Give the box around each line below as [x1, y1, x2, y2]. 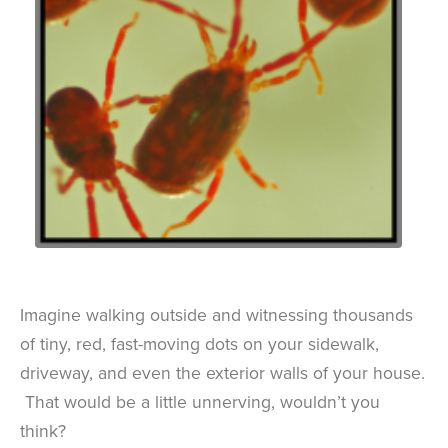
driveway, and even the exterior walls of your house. [20, 360, 425, 386]
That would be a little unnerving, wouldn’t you [20, 389, 380, 415]
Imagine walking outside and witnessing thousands [20, 302, 413, 328]
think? [20, 418, 66, 444]
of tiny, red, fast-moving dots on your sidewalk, [20, 331, 379, 357]
